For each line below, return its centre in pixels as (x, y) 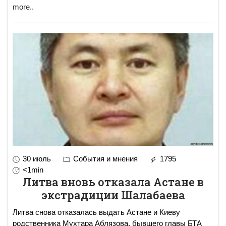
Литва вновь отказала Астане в (113, 182)
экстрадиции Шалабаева (113, 195)
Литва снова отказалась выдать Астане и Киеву (96, 212)
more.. (23, 7)
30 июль (37, 159)
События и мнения (104, 159)
